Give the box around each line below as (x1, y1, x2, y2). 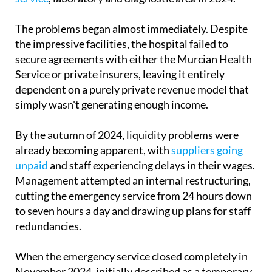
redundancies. (15, 219, 81, 233)
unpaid (15, 158, 48, 172)
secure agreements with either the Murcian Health (15, 52, 252, 66)
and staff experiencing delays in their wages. (48, 158, 255, 172)
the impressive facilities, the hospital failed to (15, 37, 228, 51)
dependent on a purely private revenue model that (15, 83, 249, 97)
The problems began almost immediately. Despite (15, 22, 248, 36)
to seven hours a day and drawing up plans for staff (15, 204, 251, 218)
